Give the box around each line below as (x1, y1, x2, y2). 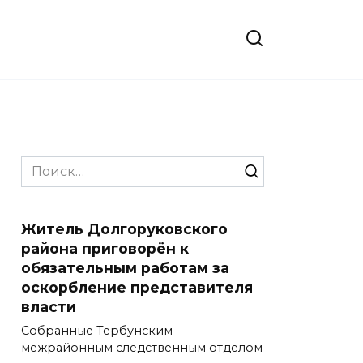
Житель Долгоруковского (21, 220, 228, 237)
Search (20, 157, 66, 173)
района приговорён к (21, 240, 189, 257)
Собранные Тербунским (21, 323, 173, 339)
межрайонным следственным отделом (21, 340, 263, 356)
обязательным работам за (21, 259, 229, 276)
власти (21, 298, 76, 315)
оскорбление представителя (21, 279, 253, 296)
